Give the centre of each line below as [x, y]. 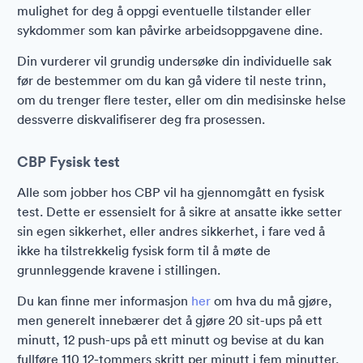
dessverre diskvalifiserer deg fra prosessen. [141, 119]
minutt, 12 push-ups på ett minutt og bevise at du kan [171, 340]
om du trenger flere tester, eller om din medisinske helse [181, 100]
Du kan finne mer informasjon [104, 301]
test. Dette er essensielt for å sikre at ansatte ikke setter [179, 211]
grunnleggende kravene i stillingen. [119, 270]
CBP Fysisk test [68, 161]
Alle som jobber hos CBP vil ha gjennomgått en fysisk [171, 192]
